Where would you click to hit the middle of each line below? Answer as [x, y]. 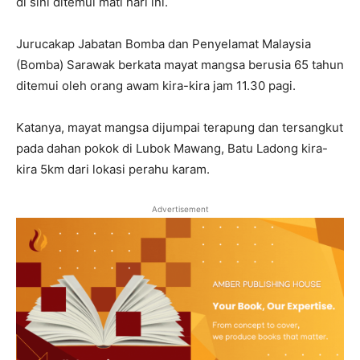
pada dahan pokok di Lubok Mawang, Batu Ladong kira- [172, 148]
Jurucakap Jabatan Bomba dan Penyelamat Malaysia [164, 44]
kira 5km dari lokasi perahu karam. [113, 169]
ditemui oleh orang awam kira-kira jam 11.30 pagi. [156, 86]
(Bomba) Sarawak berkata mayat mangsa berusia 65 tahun [180, 65]
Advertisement [180, 209]
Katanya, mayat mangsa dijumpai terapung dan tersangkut [180, 127]
